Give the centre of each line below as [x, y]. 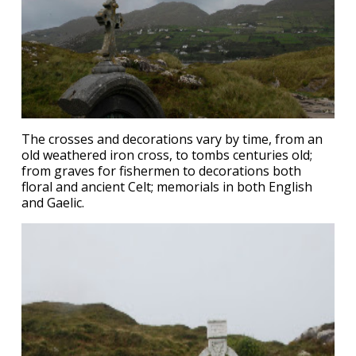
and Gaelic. [53, 203]
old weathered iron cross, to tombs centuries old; [167, 155]
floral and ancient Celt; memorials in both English [167, 187]
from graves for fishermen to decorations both [161, 171]
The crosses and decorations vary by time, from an [172, 139]
